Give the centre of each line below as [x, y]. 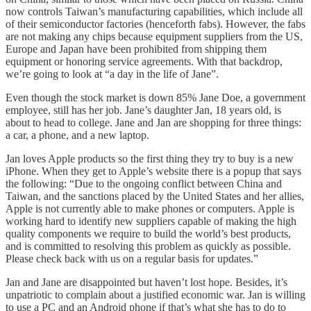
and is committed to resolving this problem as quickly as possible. [148, 246]
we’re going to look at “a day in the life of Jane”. [112, 74]
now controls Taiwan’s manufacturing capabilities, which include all [154, 11]
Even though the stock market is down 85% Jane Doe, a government [155, 97]
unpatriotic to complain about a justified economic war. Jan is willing [155, 294]
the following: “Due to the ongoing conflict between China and [144, 183]
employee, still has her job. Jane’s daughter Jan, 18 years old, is [143, 110]
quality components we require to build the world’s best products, [148, 233]
